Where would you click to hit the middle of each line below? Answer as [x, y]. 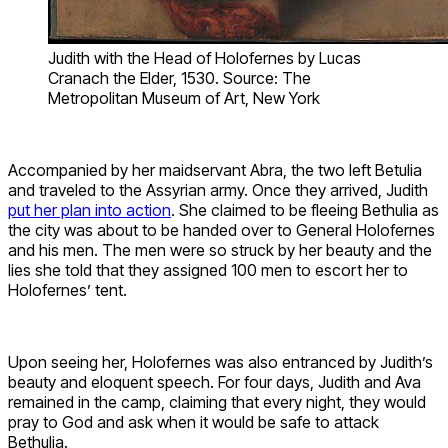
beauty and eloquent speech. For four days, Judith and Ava [214, 381]
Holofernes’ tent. [67, 289]
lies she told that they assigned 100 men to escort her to [208, 269]
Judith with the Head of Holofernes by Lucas [204, 57]
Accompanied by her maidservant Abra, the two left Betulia [215, 169]
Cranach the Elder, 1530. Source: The [179, 77]
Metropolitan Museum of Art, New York [184, 97]
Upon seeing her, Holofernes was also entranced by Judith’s [220, 361]
